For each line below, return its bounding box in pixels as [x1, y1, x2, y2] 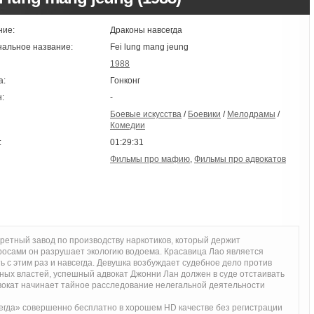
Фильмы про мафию [110, 154, 190, 164]
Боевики [188, 109, 221, 119]
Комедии [110, 121, 145, 130]
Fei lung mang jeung [110, 42, 189, 52]
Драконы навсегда [110, 25, 182, 35]
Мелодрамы [227, 109, 275, 119]
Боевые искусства [110, 109, 182, 119]
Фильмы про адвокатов [194, 154, 286, 164]
